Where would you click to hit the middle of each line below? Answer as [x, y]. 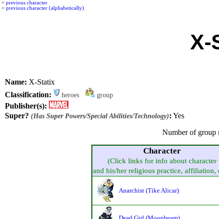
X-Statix [41, 82]
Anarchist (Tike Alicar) [149, 190]
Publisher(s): [26, 106]
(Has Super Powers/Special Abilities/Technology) [100, 116]
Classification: [28, 95]
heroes [72, 95]
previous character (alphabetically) [45, 8]
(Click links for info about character [162, 161]
